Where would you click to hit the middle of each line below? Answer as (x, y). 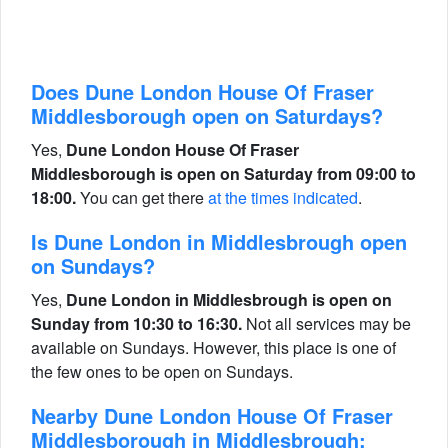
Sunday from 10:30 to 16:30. (136, 323)
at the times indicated (283, 197)
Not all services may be (326, 323)
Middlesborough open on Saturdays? (207, 115)
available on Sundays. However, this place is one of (213, 347)
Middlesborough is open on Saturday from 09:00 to (223, 173)
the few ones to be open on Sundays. (162, 371)
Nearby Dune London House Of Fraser (212, 415)
